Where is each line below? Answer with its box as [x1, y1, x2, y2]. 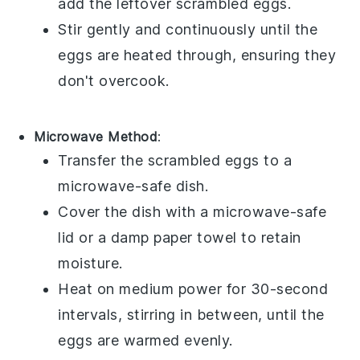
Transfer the [58, 151, 148, 169]
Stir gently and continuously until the [58, 20, 318, 38]
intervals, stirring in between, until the [58, 305, 325, 323]
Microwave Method [34, 128, 158, 145]
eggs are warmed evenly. [58, 331, 233, 349]
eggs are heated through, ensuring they [58, 46, 337, 63]
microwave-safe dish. [58, 177, 209, 194]
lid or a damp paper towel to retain [58, 228, 301, 246]
